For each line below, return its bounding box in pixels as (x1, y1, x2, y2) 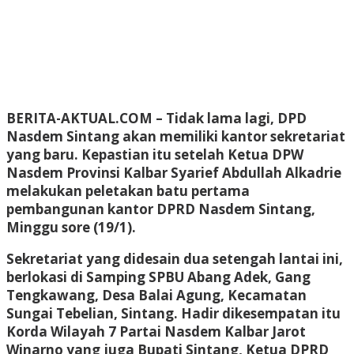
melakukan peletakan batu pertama (6, 181, 250, 200)
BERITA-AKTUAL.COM (6, 108, 153, 127)
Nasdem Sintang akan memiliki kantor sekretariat (6, 126, 345, 145)
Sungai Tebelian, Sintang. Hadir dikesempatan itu (6, 303, 341, 322)
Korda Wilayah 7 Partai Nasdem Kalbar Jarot (6, 322, 306, 341)
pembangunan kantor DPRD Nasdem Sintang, (6, 199, 315, 218)
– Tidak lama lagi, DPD (153, 108, 307, 127)
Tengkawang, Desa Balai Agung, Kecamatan (6, 285, 307, 304)
